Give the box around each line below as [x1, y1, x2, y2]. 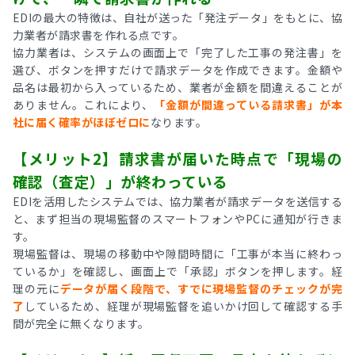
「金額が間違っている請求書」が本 [154, 96, 342, 113]
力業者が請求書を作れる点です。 [13, 26, 185, 43]
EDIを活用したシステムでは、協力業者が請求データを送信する [13, 193, 342, 209]
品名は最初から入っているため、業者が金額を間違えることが [13, 78, 342, 95]
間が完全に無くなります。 [13, 315, 150, 331]
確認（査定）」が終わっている [13, 170, 228, 192]
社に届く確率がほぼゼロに [13, 113, 151, 130]
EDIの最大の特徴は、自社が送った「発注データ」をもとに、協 [13, 9, 342, 25]
